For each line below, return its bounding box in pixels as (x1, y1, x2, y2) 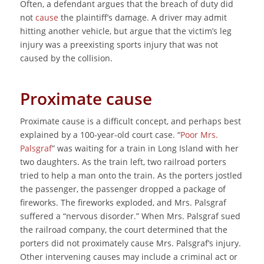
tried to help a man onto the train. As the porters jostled (19, 170, 242, 181)
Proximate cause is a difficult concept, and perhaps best (19, 115, 241, 127)
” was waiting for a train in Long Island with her (51, 143, 239, 154)
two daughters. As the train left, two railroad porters (19, 156, 226, 168)
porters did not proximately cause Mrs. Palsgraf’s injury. (19, 237, 241, 249)
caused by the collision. (19, 52, 113, 64)
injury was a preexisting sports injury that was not (19, 39, 218, 51)
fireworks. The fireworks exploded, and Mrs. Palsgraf (19, 197, 226, 209)
